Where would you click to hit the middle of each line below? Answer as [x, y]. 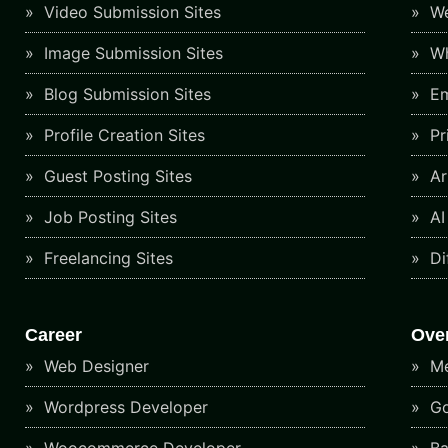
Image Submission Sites [131, 53]
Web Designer [94, 366]
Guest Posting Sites [116, 176]
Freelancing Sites [106, 258]
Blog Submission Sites [125, 94]
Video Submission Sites [130, 12]
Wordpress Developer [124, 407]
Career [54, 335]
